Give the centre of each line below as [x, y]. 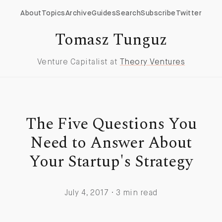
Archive [78, 13]
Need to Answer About [111, 143]
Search [128, 13]
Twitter [189, 13]
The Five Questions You [111, 124]
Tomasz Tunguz [111, 40]
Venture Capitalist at [78, 62]
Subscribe [158, 13]
